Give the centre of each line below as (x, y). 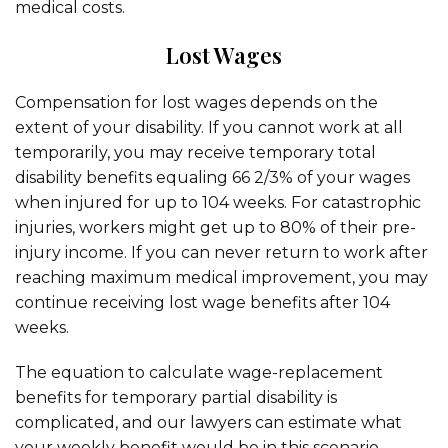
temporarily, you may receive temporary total (195, 152)
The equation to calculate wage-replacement (199, 372)
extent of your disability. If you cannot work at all (209, 127)
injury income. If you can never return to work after (221, 252)
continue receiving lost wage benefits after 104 (202, 302)
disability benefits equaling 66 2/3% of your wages (212, 177)
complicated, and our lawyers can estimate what (208, 422)
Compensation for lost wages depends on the (196, 102)
